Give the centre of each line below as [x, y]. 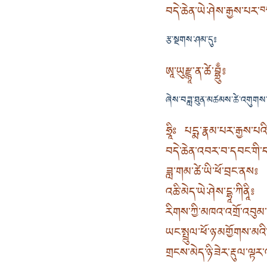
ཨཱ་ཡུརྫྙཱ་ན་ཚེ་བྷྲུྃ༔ [196, 73]
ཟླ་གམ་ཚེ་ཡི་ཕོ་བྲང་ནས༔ [212, 173]
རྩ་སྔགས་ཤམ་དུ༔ [191, 42]
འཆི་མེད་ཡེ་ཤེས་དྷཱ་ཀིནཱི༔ [210, 194]
